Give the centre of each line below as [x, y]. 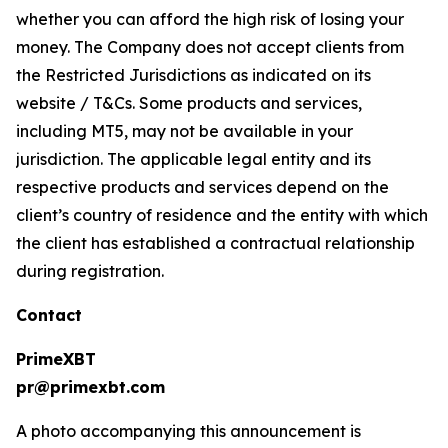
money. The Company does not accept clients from [210, 46]
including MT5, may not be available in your [184, 130]
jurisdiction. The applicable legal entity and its [193, 158]
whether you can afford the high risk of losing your [210, 18]
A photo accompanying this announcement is [188, 430]
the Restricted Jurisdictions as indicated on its [193, 74]
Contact [49, 314]
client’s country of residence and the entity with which [222, 214]
